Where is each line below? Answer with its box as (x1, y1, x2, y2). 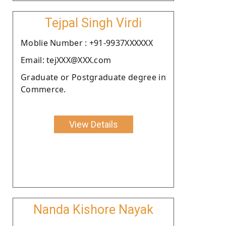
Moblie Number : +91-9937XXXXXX (21, 37, 153, 48)
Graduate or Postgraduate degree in (21, 71, 166, 83)
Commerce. (21, 83, 66, 95)
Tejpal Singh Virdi (45, 15, 142, 30)
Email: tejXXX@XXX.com (21, 54, 111, 66)
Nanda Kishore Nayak (33, 202, 153, 217)
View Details (69, 119, 118, 130)
